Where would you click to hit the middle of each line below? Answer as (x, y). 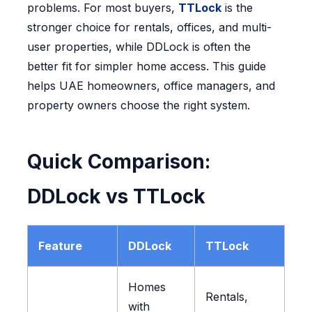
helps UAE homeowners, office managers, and (151, 86)
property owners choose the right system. (140, 106)
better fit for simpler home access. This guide (146, 67)
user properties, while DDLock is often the (139, 47)
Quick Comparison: (118, 162)
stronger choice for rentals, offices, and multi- (149, 28)
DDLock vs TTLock (116, 197)
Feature (60, 246)
